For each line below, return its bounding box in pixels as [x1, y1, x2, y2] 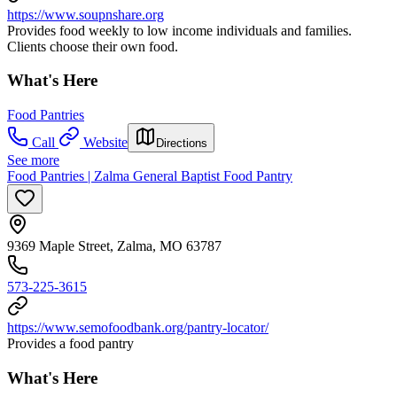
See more [7, 152, 59, 168]
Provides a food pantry [7, 336, 134, 352]
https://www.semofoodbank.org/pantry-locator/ [7, 320, 269, 336]
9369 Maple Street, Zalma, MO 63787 [7, 238, 222, 254]
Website [83, 135, 128, 151]
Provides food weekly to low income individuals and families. [7, 22, 352, 38]
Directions [156, 136, 207, 151]
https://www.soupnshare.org [7, 6, 164, 22]
